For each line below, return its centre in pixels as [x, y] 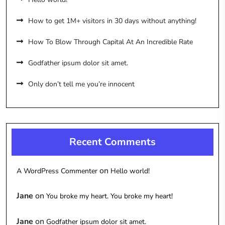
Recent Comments [113, 142]
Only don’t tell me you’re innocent [81, 84]
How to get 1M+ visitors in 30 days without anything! [112, 21]
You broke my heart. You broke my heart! [109, 196]
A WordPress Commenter [57, 171]
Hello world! [130, 171]
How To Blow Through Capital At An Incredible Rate [110, 42]
